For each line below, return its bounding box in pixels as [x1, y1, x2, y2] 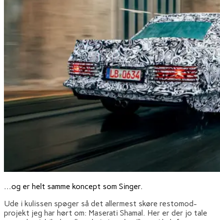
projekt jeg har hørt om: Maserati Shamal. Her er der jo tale [4, 208, 207, 218]
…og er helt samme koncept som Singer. [4, 181, 143, 191]
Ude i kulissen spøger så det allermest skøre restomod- [4, 198, 197, 208]
